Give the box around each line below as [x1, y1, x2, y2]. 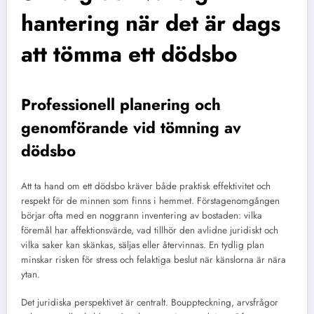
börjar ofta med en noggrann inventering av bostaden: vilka [21, 208, 262, 222]
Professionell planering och [21, 93, 221, 116]
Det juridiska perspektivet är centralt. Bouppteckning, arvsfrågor [21, 296, 278, 310]
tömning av [161, 116, 241, 139]
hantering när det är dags [21, 7, 280, 40]
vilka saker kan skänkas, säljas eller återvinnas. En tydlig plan [21, 238, 264, 252]
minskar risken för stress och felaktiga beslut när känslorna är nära [21, 252, 286, 266]
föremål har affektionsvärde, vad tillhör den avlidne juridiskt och [21, 223, 278, 237]
